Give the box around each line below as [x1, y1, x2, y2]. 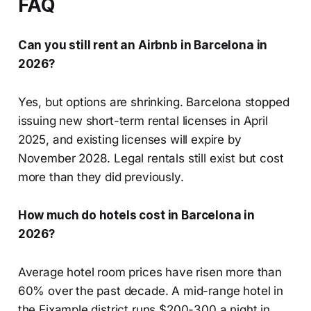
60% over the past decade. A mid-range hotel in [17, 283, 283, 298]
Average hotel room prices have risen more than [17, 264, 282, 279]
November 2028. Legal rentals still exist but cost [17, 151, 284, 165]
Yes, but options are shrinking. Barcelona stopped [17, 94, 289, 109]
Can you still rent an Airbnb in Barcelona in [17, 37, 268, 52]
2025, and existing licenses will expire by [17, 132, 242, 146]
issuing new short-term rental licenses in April [17, 113, 268, 128]
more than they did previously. [17, 169, 184, 184]
